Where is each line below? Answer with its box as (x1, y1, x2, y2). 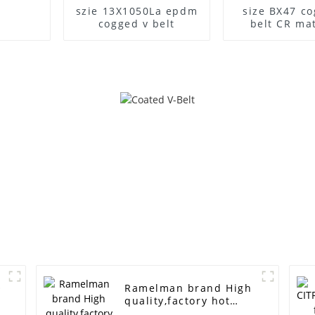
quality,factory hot (124, 294, 231, 308)
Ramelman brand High (124, 281, 252, 295)
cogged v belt (98, 16, 175, 30)
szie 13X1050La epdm (75, 4, 198, 18)
